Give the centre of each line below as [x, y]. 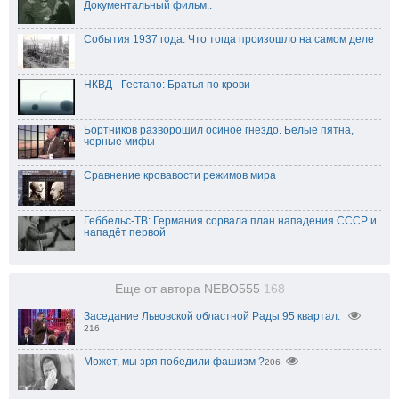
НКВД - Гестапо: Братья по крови [167, 84]
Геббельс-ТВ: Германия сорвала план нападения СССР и [230, 220]
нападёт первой [125, 232]
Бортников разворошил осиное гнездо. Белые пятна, [219, 130]
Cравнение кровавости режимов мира [180, 175]
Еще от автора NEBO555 [189, 289]
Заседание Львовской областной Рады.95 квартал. [212, 316]
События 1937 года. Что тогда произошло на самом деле [229, 39]
